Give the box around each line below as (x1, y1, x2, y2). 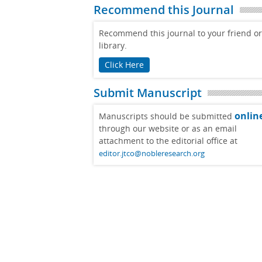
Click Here (105, 59, 144, 70)
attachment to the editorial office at (99, 135, 237, 146)
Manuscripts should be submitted (99, 111, 235, 122)
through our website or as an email (99, 123, 237, 134)
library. (99, 40, 127, 51)
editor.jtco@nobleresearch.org (99, 148, 205, 158)
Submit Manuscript (94, 85, 202, 101)
